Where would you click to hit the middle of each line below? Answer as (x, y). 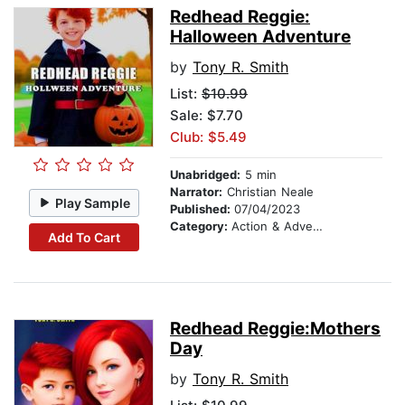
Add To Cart (84, 237)
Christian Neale (268, 192)
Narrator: (196, 192)
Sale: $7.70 (207, 116)
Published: (202, 209)
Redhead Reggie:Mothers (275, 329)
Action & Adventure (272, 226)
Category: (201, 226)
